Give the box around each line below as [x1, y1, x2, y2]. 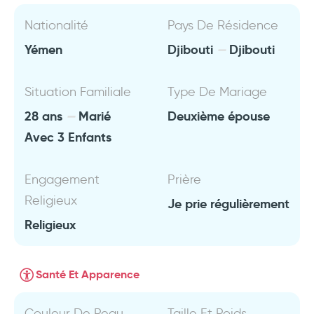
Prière [168, 172, 201, 187]
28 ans [25, 108, 66, 124]
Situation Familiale [25, 84, 131, 100]
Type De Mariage [168, 84, 267, 100]
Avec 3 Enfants [25, 129, 111, 145]
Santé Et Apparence [36, 267, 139, 282]
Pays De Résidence [168, 18, 278, 33]
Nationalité [25, 18, 88, 33]
